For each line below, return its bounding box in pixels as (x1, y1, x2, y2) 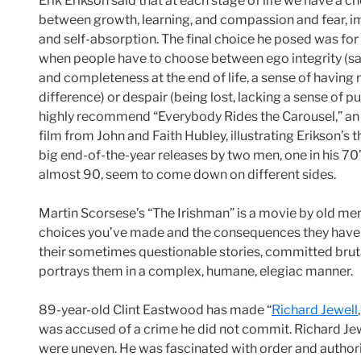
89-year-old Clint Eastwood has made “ (39, 302, 272, 318)
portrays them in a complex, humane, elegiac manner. (39, 263, 353, 280)
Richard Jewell (272, 302, 358, 318)
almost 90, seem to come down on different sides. (39, 167, 336, 183)
